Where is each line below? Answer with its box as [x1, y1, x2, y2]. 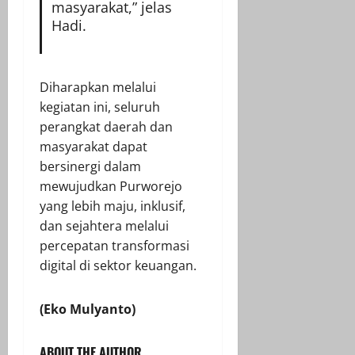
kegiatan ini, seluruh [40, 97, 160, 116]
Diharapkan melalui [40, 78, 156, 96]
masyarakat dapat [40, 137, 147, 155]
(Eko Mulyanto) [40, 300, 136, 318]
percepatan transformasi [40, 236, 189, 254]
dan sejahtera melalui [40, 216, 169, 235]
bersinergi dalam [40, 157, 141, 175]
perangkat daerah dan [40, 117, 173, 136]
